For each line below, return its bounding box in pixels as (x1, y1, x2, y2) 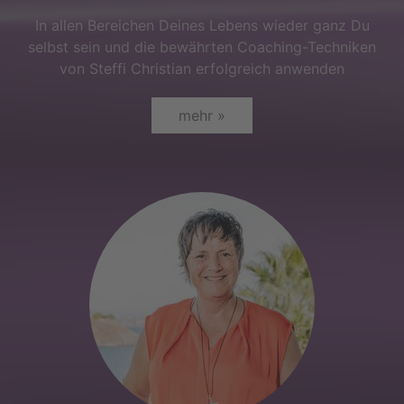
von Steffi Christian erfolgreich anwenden (60, 60, 344, 78)
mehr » (179, 106, 225, 124)
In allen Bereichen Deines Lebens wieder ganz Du (34, 16, 370, 34)
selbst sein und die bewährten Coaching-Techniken (28, 38, 376, 56)
